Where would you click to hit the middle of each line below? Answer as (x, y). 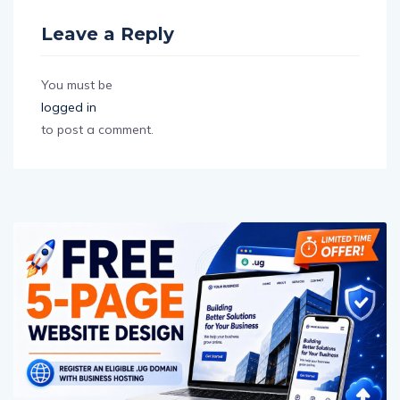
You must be (77, 84)
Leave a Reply (108, 33)
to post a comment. (97, 129)
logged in (69, 107)
